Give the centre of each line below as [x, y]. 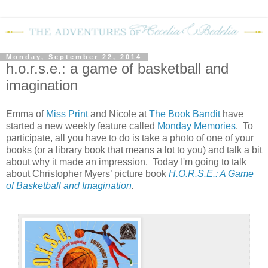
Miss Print [67, 114]
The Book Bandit [185, 114]
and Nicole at [118, 114]
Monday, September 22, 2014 [74, 57]
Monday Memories [197, 126]
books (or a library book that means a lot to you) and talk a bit [134, 150]
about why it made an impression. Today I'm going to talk [126, 162]
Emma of [26, 114]
